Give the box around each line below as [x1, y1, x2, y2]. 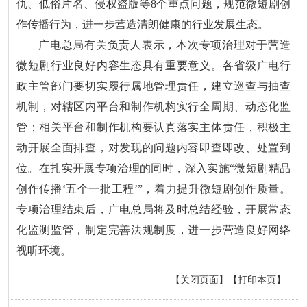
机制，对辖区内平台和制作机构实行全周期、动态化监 [16, 100, 291, 112]
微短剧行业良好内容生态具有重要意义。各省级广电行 [16, 59, 291, 71]
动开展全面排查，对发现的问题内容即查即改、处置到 [16, 141, 291, 153]
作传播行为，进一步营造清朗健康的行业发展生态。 [16, 18, 269, 30]
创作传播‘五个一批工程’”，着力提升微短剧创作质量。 [16, 182, 291, 195]
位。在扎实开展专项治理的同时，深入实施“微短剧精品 [16, 162, 291, 174]
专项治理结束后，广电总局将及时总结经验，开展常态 [16, 203, 291, 215]
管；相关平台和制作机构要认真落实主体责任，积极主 [16, 121, 291, 133]
